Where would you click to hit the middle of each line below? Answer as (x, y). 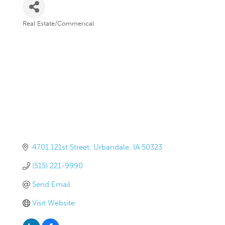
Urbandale (111, 147)
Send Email (51, 184)
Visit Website (53, 203)
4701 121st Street (61, 147)
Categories (43, 31)
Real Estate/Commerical (58, 24)
